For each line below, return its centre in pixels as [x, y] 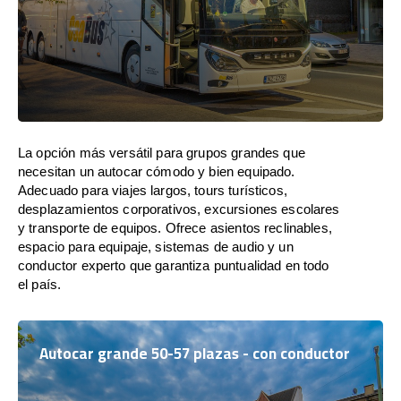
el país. [40, 284]
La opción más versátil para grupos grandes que [162, 152]
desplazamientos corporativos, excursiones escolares [179, 209]
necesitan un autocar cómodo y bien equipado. [157, 171]
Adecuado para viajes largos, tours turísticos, [153, 190]
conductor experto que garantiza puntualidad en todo [174, 265]
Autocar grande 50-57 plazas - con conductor [195, 353]
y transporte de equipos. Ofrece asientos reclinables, [175, 227]
